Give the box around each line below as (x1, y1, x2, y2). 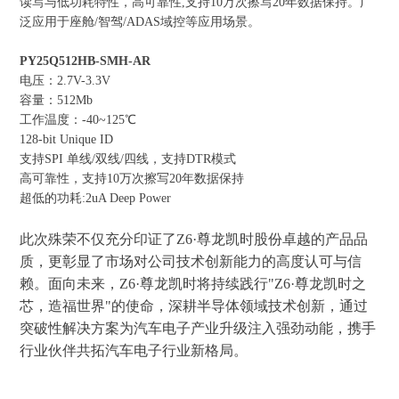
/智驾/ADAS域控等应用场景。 (94, 14, 261, 28)
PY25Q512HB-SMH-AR (20, 53, 151, 68)
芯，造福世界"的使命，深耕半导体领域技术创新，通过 (20, 297, 369, 313)
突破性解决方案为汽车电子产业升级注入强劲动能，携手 (20, 320, 377, 336)
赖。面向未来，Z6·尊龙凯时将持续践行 (20, 275, 269, 291)
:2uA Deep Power (82, 191, 172, 205)
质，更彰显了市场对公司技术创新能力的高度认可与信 (20, 253, 362, 269)
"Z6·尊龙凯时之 (268, 275, 367, 291)
